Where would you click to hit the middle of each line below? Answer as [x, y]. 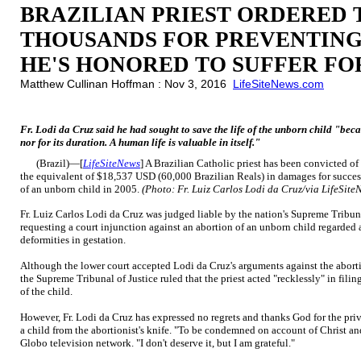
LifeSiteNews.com [278, 84]
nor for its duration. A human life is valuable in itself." [140, 142]
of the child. [46, 291]
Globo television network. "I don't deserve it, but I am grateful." [158, 343]
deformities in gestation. [73, 240]
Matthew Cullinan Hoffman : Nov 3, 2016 [127, 84]
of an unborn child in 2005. [81, 189]
